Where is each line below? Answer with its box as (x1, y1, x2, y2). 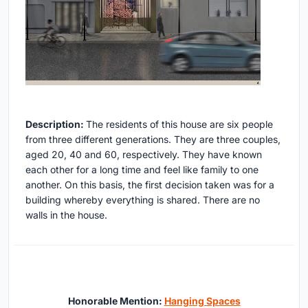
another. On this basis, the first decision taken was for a (25, 179, 274, 191)
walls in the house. (25, 209, 107, 221)
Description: (25, 118, 86, 131)
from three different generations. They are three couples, (25, 133, 280, 146)
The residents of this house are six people (86, 118, 273, 131)
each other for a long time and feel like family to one (25, 164, 258, 176)
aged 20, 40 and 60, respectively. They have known (25, 148, 262, 161)
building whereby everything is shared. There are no (25, 194, 260, 206)
